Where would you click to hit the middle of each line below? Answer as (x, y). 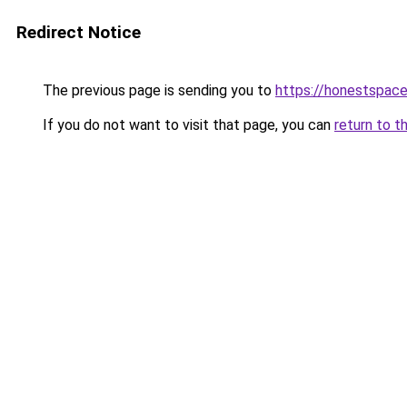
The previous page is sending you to (157, 90)
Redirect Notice (79, 32)
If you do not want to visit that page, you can (187, 125)
